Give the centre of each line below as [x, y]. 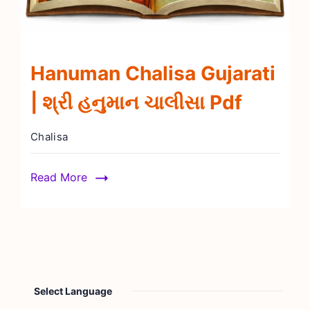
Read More [59, 177]
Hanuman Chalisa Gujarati [153, 73]
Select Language [73, 291]
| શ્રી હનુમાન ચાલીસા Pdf [136, 102]
